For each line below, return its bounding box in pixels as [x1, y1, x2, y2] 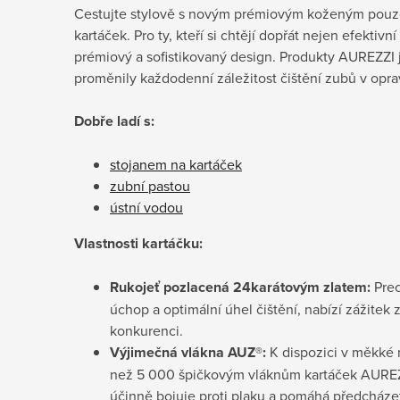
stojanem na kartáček [110, 154, 242, 174]
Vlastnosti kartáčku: [74, 232, 203, 254]
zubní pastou [110, 175, 190, 196]
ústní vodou [110, 196, 183, 217]
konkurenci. [110, 320, 183, 340]
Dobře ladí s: [74, 110, 154, 131]
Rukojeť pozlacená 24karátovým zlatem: [110, 276, 371, 297]
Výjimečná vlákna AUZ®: [110, 341, 266, 362]
